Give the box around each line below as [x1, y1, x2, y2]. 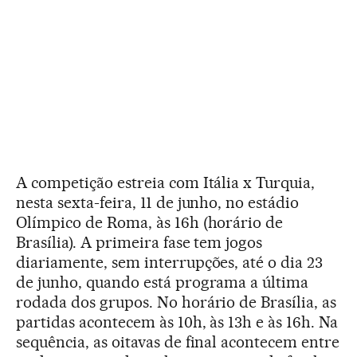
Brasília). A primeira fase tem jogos [16, 232, 263, 252]
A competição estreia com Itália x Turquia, [16, 172, 316, 192]
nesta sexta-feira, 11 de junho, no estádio [16, 192, 300, 212]
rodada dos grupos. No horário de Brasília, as [16, 292, 337, 312]
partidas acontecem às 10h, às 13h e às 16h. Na [16, 312, 339, 331]
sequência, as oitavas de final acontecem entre [16, 331, 340, 351]
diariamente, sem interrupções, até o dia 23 [16, 252, 324, 272]
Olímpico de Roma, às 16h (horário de [16, 212, 284, 232]
